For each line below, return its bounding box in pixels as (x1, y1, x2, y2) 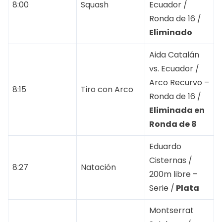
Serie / (149, 182, 174, 194)
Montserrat (149, 205, 194, 217)
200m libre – (149, 168, 198, 180)
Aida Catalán (149, 49, 199, 61)
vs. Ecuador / (149, 63, 199, 75)
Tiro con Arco (81, 84, 133, 96)
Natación (81, 162, 116, 173)
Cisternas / (149, 155, 192, 166)
